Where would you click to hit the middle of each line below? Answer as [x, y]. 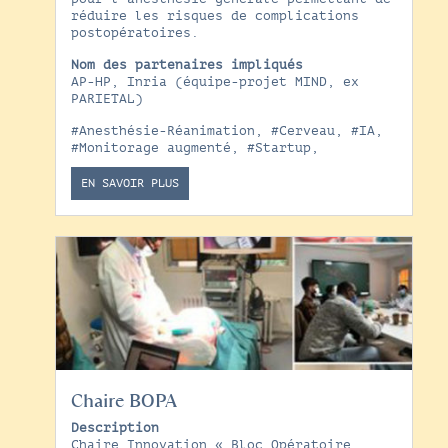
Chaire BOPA [123, 401]
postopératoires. [134, 32]
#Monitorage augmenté [150, 147]
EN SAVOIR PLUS [129, 182]
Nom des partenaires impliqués [186, 64]
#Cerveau [302, 130]
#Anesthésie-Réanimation [162, 130]
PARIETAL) [106, 98]
